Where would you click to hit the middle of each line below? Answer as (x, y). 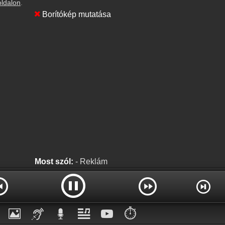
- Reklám (91, 162)
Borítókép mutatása (76, 15)
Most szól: (55, 162)
